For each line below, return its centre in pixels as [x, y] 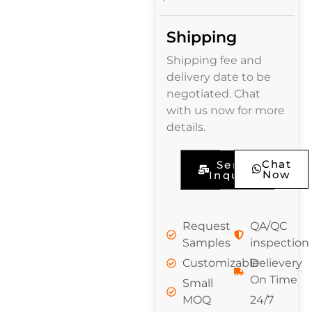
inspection [279, 242]
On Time [273, 279]
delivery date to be [219, 77]
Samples [206, 242]
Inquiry [233, 175]
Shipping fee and [214, 60]
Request [206, 226]
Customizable [220, 263]
